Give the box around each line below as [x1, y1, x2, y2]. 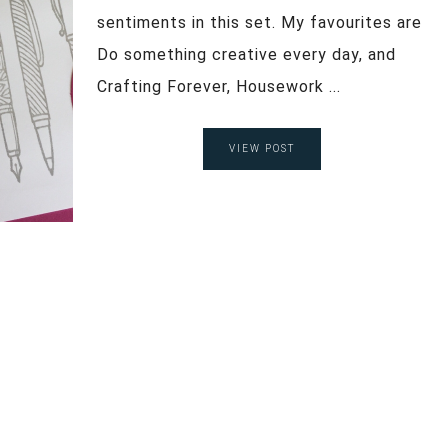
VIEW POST [228, 142, 295, 154]
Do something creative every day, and [97, 44, 396, 64]
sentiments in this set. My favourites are [97, 12, 422, 32]
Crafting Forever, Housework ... [97, 76, 341, 96]
